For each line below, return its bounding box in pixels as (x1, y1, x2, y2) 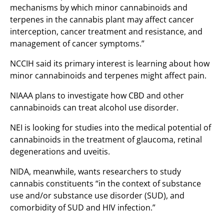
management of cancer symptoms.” (10, 38, 144, 49)
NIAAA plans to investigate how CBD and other (10, 90, 184, 101)
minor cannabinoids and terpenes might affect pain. (10, 70, 206, 81)
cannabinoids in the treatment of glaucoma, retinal (10, 134, 202, 145)
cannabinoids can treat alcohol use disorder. (10, 102, 178, 113)
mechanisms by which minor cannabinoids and (10, 2, 187, 13)
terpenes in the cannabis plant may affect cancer (10, 14, 194, 25)
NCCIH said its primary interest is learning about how (10, 58, 209, 69)
